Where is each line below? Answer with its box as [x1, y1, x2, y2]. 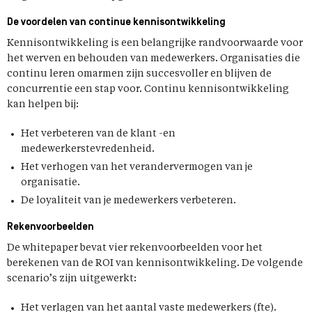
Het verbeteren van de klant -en [21, 129, 175, 139]
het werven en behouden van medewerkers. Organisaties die [7, 54, 300, 63]
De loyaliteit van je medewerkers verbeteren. [21, 196, 236, 205]
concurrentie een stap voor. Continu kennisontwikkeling [7, 84, 289, 94]
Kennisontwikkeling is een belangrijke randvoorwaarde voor [7, 38, 303, 48]
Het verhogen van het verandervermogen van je [21, 162, 253, 172]
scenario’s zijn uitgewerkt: [7, 274, 136, 283]
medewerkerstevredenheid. [21, 144, 155, 154]
